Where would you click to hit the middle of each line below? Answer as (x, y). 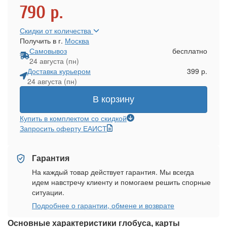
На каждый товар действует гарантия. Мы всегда (113, 172)
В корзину (113, 99)
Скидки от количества (56, 30)
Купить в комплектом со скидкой (73, 118)
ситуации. (48, 192)
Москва (77, 40)
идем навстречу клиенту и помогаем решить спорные (121, 182)
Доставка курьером (59, 71)
